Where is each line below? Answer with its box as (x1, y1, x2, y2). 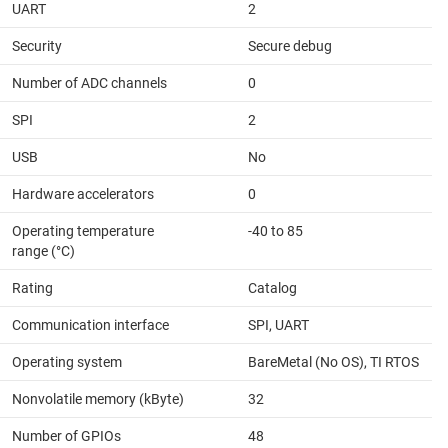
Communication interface (12, 316, 169, 333)
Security (12, 37, 62, 54)
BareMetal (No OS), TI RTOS (248, 353, 419, 370)
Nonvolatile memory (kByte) (12, 390, 184, 407)
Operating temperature (12, 222, 154, 239)
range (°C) (12, 242, 75, 259)
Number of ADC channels (12, 74, 167, 91)
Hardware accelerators (12, 185, 154, 202)
